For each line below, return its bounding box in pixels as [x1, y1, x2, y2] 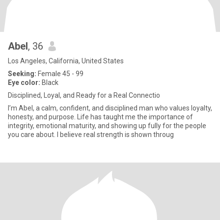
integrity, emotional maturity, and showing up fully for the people [8, 122, 206, 130]
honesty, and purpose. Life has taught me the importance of [8, 113, 193, 121]
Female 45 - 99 [36, 70, 83, 78]
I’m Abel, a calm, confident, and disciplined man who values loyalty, [8, 104, 212, 112]
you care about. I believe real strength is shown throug [8, 131, 174, 138]
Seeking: [8, 70, 36, 78]
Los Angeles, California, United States [8, 57, 124, 65]
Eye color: [8, 79, 40, 86]
